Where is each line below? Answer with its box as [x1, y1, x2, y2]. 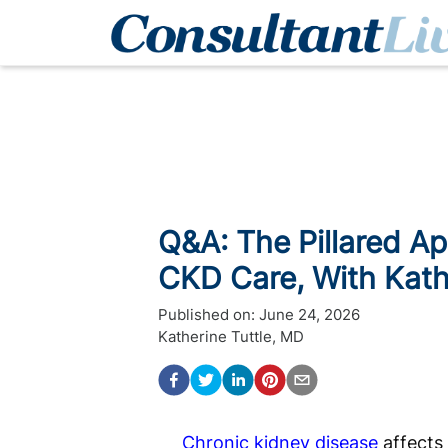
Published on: [158, 305, 255, 324]
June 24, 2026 [259, 305, 360, 324]
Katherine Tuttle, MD [158, 327, 304, 346]
